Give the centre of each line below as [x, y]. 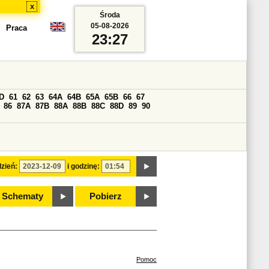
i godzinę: [83, 166]
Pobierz [106, 196]
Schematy [22, 196]
